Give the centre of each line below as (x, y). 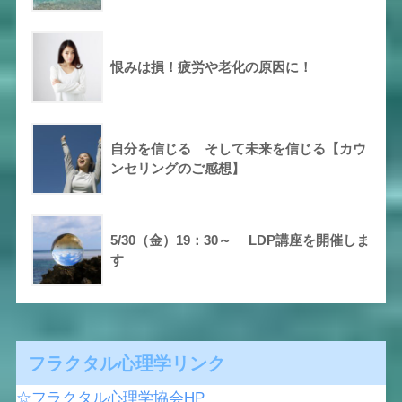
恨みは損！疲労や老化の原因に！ (211, 66)
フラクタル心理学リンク (126, 363)
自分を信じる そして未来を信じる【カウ (238, 148)
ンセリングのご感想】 (177, 168)
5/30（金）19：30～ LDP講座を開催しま (240, 240)
